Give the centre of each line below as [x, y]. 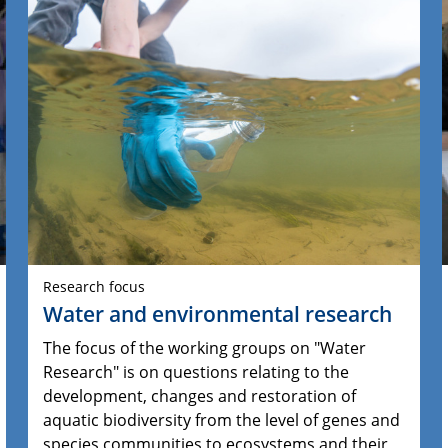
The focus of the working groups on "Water [205, 348]
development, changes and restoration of [200, 396]
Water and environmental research [218, 314]
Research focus [94, 287]
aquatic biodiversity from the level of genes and [222, 420]
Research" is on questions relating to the [196, 372]
